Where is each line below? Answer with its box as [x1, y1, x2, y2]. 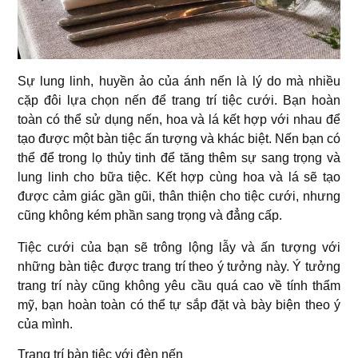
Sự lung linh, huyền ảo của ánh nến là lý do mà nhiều [18, 74, 340, 88]
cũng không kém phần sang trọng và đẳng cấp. [18, 209, 285, 222]
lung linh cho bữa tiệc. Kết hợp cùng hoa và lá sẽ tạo [18, 170, 340, 184]
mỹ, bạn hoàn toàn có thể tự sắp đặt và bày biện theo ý [18, 298, 340, 312]
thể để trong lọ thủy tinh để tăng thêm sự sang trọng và [18, 151, 340, 165]
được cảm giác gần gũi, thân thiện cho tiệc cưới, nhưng [18, 189, 340, 203]
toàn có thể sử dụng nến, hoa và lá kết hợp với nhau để [18, 113, 340, 126]
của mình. [18, 317, 76, 331]
